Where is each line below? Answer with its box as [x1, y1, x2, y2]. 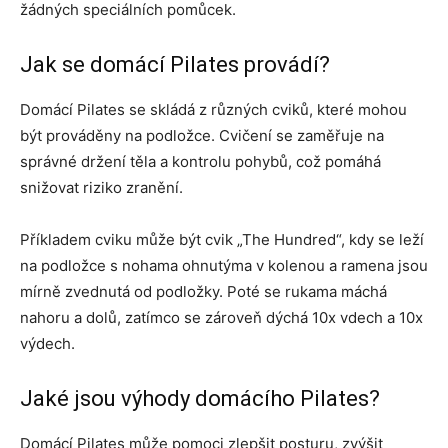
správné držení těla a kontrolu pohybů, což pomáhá [20, 151, 381, 171]
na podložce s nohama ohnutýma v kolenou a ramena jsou [20, 255, 428, 275]
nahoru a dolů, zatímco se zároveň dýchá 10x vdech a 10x [20, 307, 423, 327]
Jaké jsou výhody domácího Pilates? [20, 385, 380, 411]
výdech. [20, 333, 75, 353]
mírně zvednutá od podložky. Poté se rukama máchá [20, 281, 387, 301]
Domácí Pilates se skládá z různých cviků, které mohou [20, 99, 407, 119]
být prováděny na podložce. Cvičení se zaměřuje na [20, 125, 384, 145]
